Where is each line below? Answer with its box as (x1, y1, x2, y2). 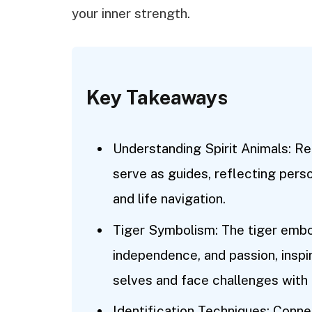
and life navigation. (113, 191, 226, 207)
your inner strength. (72, 6, 190, 22)
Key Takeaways (86, 85, 228, 109)
